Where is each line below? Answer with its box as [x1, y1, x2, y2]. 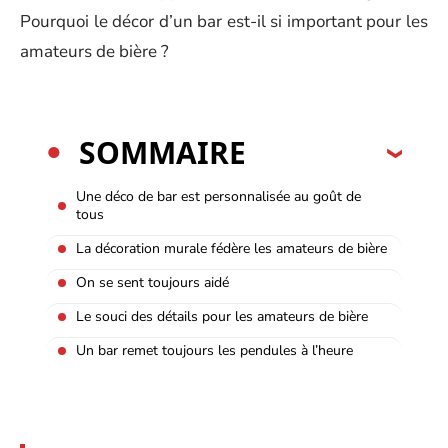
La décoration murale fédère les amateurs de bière [76, 238, 387, 258]
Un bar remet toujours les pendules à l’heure [76, 340, 353, 360]
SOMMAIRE [79, 131, 246, 173]
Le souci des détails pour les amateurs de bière [76, 306, 368, 326]
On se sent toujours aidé [76, 272, 229, 292]
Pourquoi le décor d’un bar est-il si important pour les [20, 10, 428, 33]
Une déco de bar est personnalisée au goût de [76, 186, 361, 206]
